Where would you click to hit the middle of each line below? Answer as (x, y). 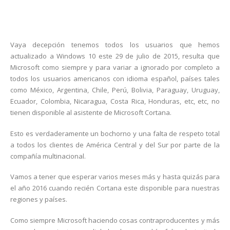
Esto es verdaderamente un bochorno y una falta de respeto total (115, 133)
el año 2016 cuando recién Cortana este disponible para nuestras (115, 188)
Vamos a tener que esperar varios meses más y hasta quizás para (115, 177)
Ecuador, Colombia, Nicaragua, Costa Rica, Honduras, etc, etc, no (115, 101)
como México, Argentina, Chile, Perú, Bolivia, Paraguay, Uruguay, (115, 90)
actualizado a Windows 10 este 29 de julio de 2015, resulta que (115, 56)
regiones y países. (39, 199)
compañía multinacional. (48, 156)
